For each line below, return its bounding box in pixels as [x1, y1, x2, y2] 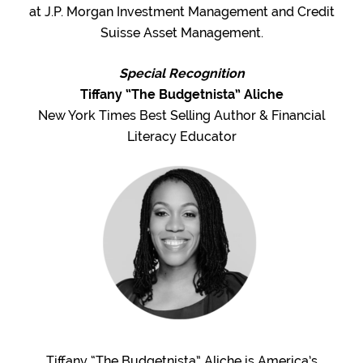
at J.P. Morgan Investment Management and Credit [28, 3, 335, 19]
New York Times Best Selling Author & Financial [38, 107, 325, 123]
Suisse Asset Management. [100, 24, 263, 41]
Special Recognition [118, 65, 245, 81]
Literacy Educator [126, 128, 237, 144]
